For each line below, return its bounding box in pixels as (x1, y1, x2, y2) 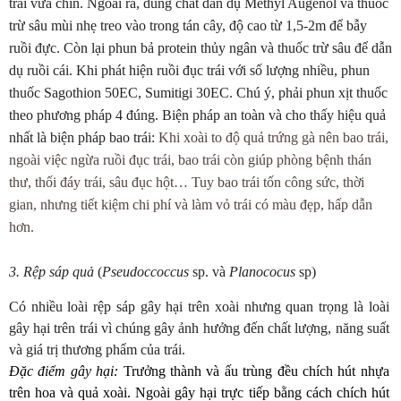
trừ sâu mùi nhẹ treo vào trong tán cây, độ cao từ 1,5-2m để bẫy (9, 18, 367, 33)
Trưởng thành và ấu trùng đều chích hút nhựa (118, 363, 389, 379)
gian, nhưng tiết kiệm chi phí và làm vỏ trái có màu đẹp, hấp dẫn (9, 197, 372, 212)
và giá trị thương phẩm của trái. (9, 342, 185, 357)
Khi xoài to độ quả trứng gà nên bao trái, (158, 130, 388, 145)
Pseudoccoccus (102, 264, 189, 279)
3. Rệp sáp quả (9, 264, 94, 279)
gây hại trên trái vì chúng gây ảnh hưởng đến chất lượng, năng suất (9, 320, 389, 336)
